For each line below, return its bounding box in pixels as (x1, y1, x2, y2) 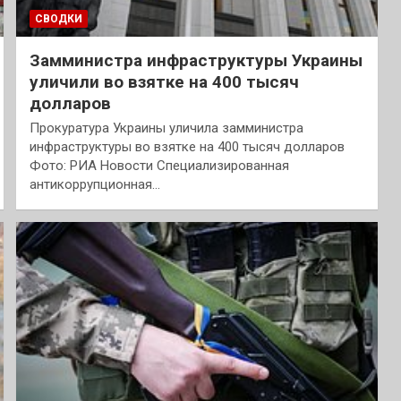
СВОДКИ (34, 13, 82, 26)
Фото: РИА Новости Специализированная (29, 158, 289, 175)
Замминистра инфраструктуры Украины (29, 50, 363, 72)
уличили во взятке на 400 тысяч (29, 72, 299, 93)
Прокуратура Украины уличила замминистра (29, 120, 303, 137)
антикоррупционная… (29, 176, 160, 193)
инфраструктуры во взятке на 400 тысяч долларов (29, 139, 345, 156)
